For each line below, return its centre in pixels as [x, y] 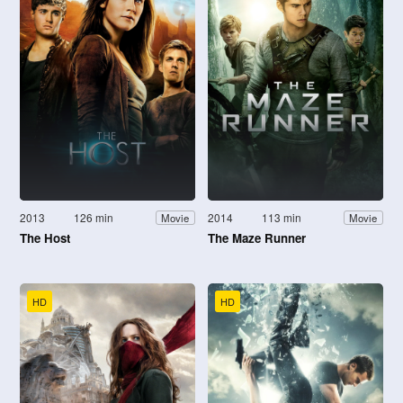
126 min [94, 218]
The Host [45, 238]
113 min [282, 218]
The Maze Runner [257, 238]
